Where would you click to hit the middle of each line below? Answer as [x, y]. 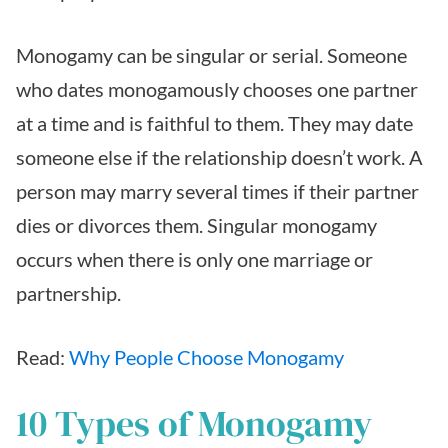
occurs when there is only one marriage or [194, 259]
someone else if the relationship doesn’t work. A [219, 157]
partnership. [68, 293]
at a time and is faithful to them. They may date [214, 123]
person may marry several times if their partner [217, 191]
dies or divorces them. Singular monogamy [196, 225]
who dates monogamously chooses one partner [217, 89]
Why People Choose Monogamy [206, 357]
